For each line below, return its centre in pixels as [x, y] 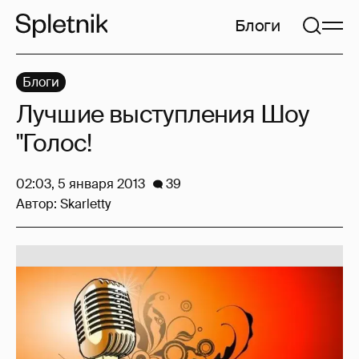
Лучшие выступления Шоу [163, 114]
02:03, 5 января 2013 [81, 184]
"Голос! [54, 143]
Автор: [38, 204]
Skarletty [85, 204]
